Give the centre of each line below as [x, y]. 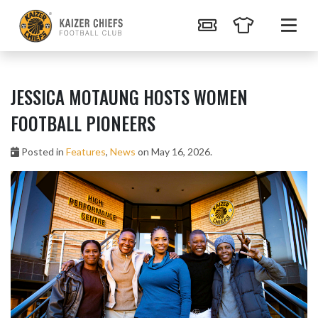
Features [86, 152]
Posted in [43, 152]
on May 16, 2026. [174, 152]
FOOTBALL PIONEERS [83, 123]
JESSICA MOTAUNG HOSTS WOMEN [129, 97]
